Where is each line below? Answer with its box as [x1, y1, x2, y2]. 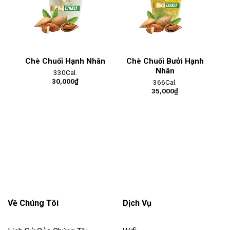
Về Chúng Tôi [8, 198, 59, 208]
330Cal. [53, 68, 77, 77]
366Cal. [153, 78, 177, 87]
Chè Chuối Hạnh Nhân [25, 56, 105, 66]
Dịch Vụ [123, 198, 151, 208]
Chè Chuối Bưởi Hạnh [126, 56, 204, 66]
